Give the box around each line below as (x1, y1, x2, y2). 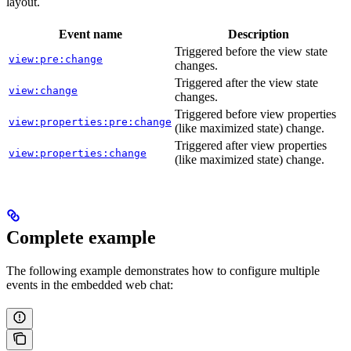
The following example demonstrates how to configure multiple (6, 263, 320, 277)
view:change (9, 84, 78, 96)
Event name (58, 27, 122, 41)
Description (228, 27, 289, 41)
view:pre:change (9, 52, 103, 65)
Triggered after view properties (175, 138, 327, 152)
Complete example (6, 226, 156, 248)
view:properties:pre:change (9, 115, 172, 128)
